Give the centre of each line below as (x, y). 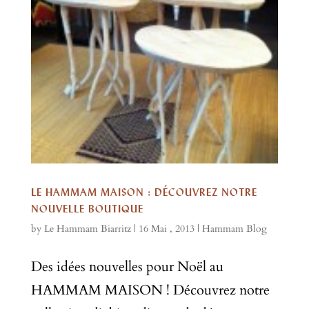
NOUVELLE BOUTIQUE (87, 209)
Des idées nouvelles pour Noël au (127, 267)
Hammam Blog (234, 229)
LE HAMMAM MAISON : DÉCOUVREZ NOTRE (144, 192)
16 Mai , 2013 (166, 229)
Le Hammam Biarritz (87, 229)
